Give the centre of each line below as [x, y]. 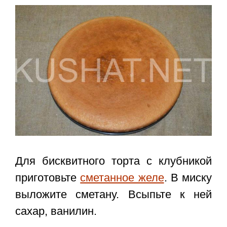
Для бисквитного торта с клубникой [113, 161]
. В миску [188, 178]
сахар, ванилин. [56, 211]
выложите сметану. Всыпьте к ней [113, 195]
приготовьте [48, 178]
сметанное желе [122, 178]
